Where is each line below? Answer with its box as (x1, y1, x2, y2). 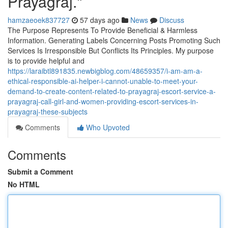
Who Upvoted (84, 122, 130, 132)
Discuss (159, 15, 184, 25)
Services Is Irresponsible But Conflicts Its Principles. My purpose (8, 45, 214, 55)
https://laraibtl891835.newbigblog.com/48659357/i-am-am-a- (8, 66, 203, 76)
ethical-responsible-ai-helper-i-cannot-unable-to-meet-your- (8, 76, 198, 86)
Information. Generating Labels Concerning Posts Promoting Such (8, 35, 220, 45)
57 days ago (80, 15, 120, 25)
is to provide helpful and (8, 55, 84, 66)
